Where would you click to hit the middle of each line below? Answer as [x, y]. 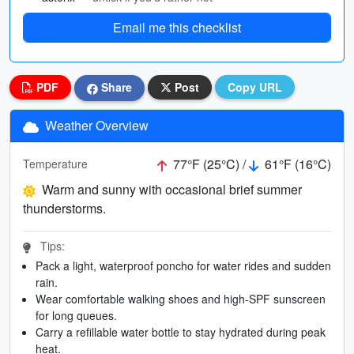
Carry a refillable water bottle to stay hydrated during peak [181, 331]
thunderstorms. [64, 208]
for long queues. [76, 315]
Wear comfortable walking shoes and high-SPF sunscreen [181, 298]
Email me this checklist [177, 27]
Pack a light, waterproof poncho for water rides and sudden [183, 265]
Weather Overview [95, 125]
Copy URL [255, 87]
